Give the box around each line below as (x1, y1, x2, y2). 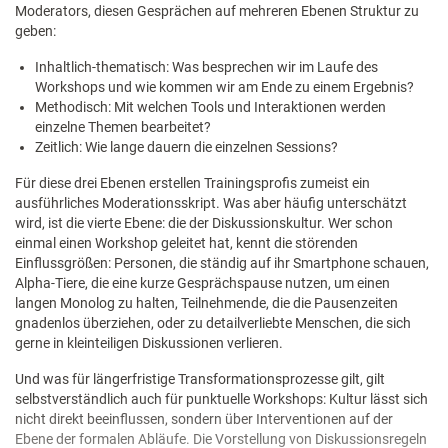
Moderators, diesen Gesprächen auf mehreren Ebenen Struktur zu (15, 3, 419, 20)
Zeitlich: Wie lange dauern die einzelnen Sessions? (35, 139, 338, 156)
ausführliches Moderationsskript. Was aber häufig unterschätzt (15, 195, 407, 212)
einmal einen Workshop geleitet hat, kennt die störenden (15, 235, 358, 252)
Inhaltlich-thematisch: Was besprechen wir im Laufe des (35, 59, 378, 76)
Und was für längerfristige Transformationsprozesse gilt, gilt (15, 371, 385, 388)
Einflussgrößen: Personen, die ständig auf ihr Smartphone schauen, (15, 255, 429, 272)
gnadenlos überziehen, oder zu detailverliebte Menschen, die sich (15, 315, 411, 332)
